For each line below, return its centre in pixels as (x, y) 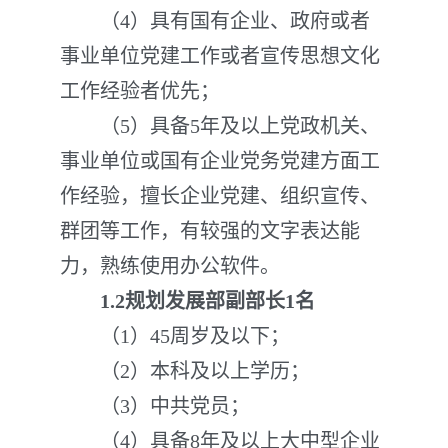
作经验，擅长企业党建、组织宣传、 (220, 196)
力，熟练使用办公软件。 (170, 266)
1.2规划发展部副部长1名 (187, 301)
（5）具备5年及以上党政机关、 (220, 126)
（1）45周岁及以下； (175, 336)
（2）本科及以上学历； (185, 371)
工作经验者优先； (140, 91)
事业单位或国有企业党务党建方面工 (220, 161)
